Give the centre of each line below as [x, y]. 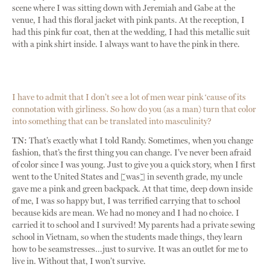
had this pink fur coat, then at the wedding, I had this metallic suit [131, 32]
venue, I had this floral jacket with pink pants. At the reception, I [128, 20]
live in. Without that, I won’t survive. [79, 261]
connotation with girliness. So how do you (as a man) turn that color [134, 109]
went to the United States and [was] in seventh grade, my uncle [127, 177]
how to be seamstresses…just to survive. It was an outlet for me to [130, 249]
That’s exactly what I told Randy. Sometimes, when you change [140, 140]
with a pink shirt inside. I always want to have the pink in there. [126, 44]
